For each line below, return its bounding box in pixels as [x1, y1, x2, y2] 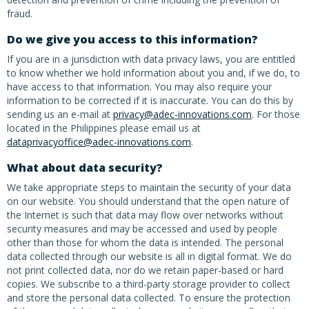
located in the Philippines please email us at [7, 121, 201, 134]
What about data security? [7, 160, 163, 175]
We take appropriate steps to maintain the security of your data [7, 181, 291, 194]
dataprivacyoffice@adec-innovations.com [7, 135, 191, 148]
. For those [252, 108, 300, 121]
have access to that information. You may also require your [7, 80, 272, 93]
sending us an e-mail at [7, 108, 113, 121]
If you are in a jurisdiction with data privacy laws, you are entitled [7, 52, 295, 66]
